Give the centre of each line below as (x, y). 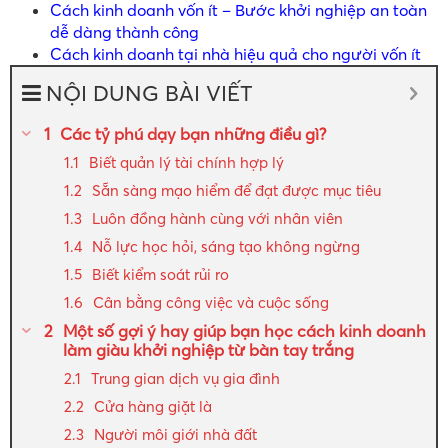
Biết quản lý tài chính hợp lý (186, 162)
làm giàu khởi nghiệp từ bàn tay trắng (208, 349)
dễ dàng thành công (124, 31)
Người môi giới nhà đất (175, 434)
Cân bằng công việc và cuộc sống (211, 302)
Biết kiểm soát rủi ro (160, 274)
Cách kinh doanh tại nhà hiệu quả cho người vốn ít (235, 53)
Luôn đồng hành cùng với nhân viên (217, 218)
